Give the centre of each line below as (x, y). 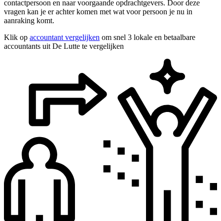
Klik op (17, 37)
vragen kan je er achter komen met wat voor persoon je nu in (98, 11)
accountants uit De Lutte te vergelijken (64, 46)
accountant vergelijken (65, 37)
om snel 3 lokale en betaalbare (147, 37)
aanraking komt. (29, 20)
